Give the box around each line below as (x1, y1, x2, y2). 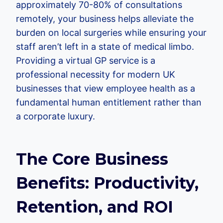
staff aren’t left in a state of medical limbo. (16, 41, 194, 52)
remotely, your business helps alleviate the (16, 13, 194, 24)
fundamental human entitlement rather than (16, 97, 202, 108)
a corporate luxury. (16, 111, 95, 122)
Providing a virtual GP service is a (16, 55, 155, 66)
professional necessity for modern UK (16, 69, 175, 80)
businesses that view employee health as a (16, 83, 195, 94)
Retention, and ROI (16, 197, 173, 217)
